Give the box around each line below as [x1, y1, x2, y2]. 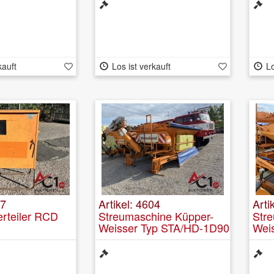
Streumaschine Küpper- [98, 207, 213, 224]
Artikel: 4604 [98, 195, 160, 212]
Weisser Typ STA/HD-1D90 [98, 219, 229, 235]
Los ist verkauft [111, 59, 171, 72]
